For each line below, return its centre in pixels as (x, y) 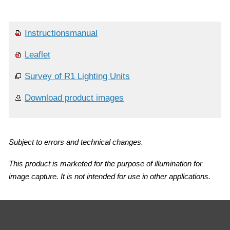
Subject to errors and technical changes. (76, 142)
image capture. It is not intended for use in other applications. (110, 176)
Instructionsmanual (61, 33)
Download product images (74, 98)
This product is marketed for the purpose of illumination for (106, 163)
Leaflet (37, 54)
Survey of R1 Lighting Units (77, 76)
